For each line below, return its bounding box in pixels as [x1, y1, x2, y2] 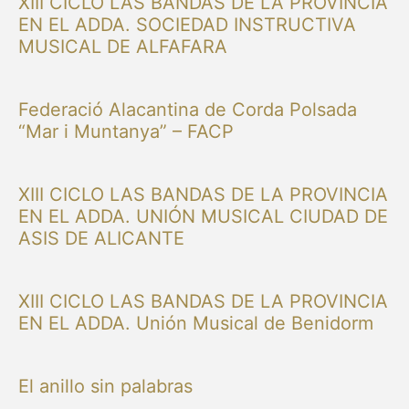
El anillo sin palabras [18, 374, 193, 397]
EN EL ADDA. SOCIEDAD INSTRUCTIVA [18, 13, 356, 36]
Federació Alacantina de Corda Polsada [18, 98, 357, 121]
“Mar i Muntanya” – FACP [18, 120, 234, 142]
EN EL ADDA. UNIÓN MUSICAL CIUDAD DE [18, 204, 388, 227]
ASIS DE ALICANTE [18, 226, 184, 249]
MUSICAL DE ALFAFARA [18, 35, 227, 58]
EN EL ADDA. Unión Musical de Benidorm [18, 311, 373, 334]
